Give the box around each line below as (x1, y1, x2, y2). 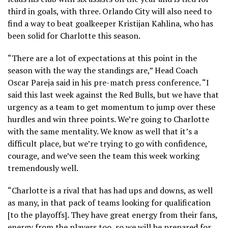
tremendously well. (8, 162, 78, 174)
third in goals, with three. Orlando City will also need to (8, 5, 212, 17)
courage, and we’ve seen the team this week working (8, 150, 199, 161)
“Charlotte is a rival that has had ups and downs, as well (8, 184, 213, 196)
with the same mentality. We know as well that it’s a (8, 125, 198, 137)
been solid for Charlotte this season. (8, 30, 140, 41)
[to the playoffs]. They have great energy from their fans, (8, 209, 217, 220)
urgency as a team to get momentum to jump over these (8, 101, 215, 112)
